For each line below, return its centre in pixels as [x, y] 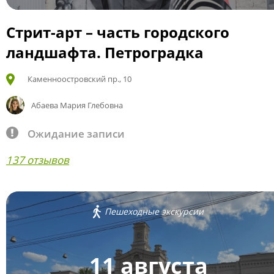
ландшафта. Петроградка [105, 52]
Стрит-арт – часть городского [118, 32]
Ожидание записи [76, 134]
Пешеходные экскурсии [154, 212]
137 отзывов [38, 160]
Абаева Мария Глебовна [77, 105]
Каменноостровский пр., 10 [80, 79]
